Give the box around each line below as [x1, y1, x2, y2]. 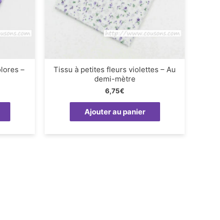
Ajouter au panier [84, 107, 145, 117]
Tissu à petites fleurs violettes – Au [54, 64, 176, 74]
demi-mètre [94, 74, 136, 83]
